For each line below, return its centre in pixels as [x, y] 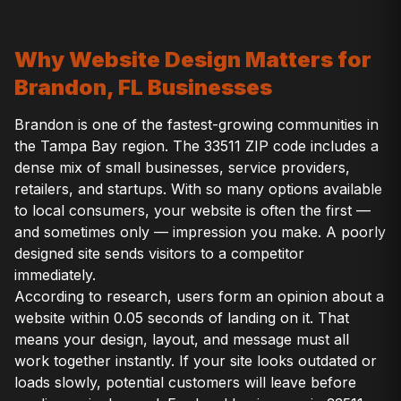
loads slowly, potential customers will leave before [185, 383]
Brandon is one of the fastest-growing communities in [196, 125]
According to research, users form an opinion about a [199, 297]
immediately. [55, 275]
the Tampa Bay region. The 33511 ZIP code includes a [196, 146]
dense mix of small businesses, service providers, [182, 168]
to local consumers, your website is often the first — [192, 211]
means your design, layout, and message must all [182, 340]
